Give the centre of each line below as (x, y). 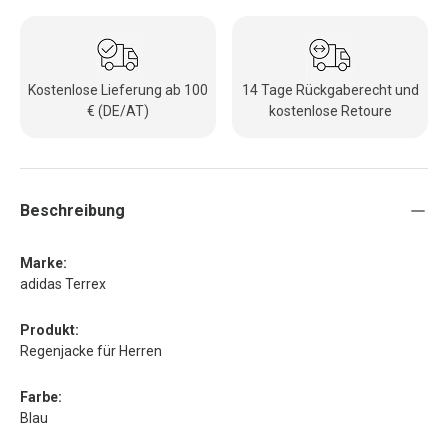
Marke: (43, 262)
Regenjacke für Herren (91, 350)
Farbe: (41, 396)
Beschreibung (72, 210)
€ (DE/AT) (118, 110)
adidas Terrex (63, 283)
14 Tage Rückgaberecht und (330, 89)
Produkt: (49, 329)
